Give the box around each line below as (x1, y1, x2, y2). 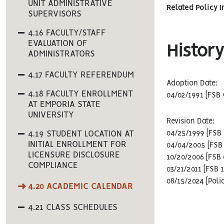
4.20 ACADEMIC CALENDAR (28, 182, 133, 190)
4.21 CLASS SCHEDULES (28, 203, 117, 211)
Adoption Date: (166, 80, 218, 87)
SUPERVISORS (28, 10, 81, 18)
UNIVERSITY (28, 111, 74, 119)
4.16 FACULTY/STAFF (28, 29, 106, 37)
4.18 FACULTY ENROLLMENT (28, 90, 133, 98)
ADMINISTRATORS (28, 50, 95, 58)
